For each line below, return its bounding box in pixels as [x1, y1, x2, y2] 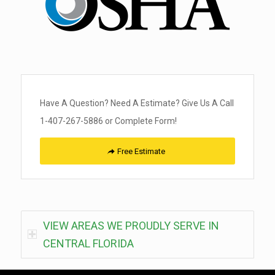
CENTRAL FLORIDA [42, 236, 134, 250]
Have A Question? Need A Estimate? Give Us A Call [39, 98, 234, 108]
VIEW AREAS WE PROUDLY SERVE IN [42, 219, 219, 232]
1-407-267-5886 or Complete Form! [39, 115, 177, 126]
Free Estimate [117, 146, 165, 156]
